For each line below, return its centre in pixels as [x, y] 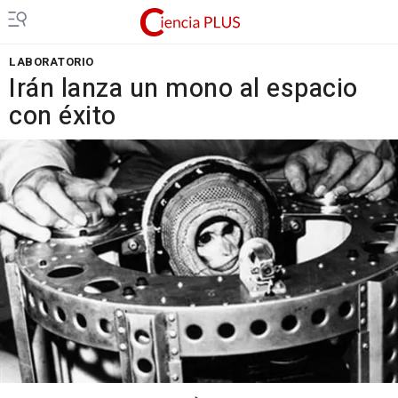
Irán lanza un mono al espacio [183, 89]
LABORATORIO [52, 62]
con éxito [63, 116]
